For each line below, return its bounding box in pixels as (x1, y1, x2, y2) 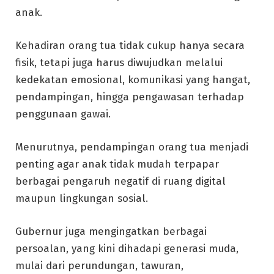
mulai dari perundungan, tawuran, (15, 259, 183, 273)
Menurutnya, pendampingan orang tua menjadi (15, 140, 248, 154)
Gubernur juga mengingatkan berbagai (15, 225, 207, 239)
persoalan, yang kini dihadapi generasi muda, (15, 242, 239, 256)
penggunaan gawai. (15, 107, 111, 120)
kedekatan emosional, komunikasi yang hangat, (15, 73, 250, 86)
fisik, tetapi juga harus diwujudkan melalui (15, 56, 223, 69)
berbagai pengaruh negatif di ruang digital (15, 174, 226, 188)
